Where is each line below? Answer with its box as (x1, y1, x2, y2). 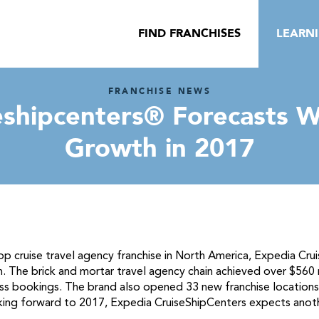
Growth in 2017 (65, 131, 254, 166)
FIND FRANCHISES (137, 26, 241, 41)
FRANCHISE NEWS (108, 85, 211, 97)
